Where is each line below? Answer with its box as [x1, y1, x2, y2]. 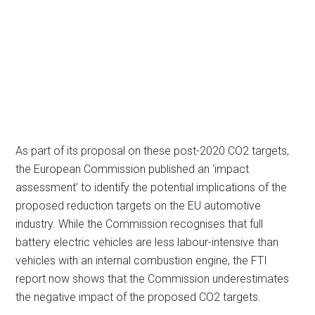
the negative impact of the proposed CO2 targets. [15, 290, 262, 304]
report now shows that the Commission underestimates [15, 272, 290, 286]
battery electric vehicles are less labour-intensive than [15, 236, 279, 250]
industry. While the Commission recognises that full [15, 217, 264, 231]
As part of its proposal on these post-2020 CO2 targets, [15, 144, 290, 158]
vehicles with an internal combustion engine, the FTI [15, 254, 268, 268]
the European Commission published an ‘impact [15, 162, 250, 176]
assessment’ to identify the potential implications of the [15, 181, 288, 195]
